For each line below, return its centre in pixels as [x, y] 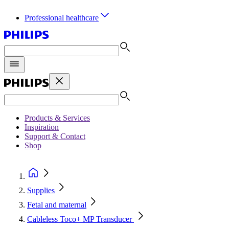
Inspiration [42, 127]
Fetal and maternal [57, 205]
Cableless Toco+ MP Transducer [81, 219]
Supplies [41, 190]
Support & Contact [55, 136]
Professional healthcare [62, 18]
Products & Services [57, 118]
